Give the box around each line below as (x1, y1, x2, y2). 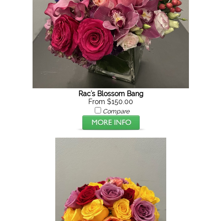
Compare (102, 108, 129, 115)
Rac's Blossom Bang (78, 90, 144, 98)
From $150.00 (88, 98, 134, 106)
